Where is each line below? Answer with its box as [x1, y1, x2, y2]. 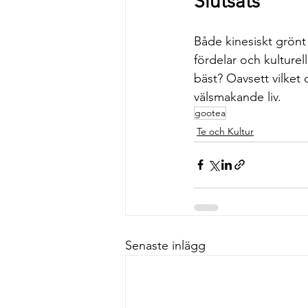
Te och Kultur [197, 124, 254, 137]
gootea [195, 106, 225, 119]
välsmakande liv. [194, 89, 281, 104]
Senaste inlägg [125, 237, 206, 253]
